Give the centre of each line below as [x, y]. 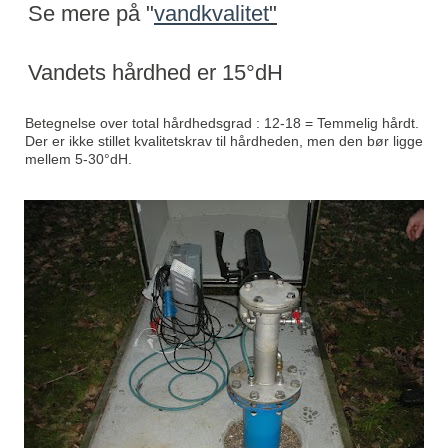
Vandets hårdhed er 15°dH [155, 72]
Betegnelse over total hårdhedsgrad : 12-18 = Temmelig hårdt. [222, 123]
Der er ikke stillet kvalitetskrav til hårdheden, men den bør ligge [224, 141]
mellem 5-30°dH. [84, 159]
